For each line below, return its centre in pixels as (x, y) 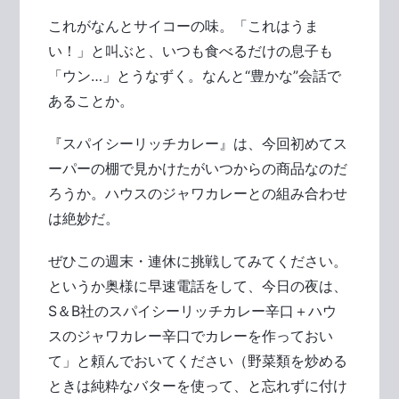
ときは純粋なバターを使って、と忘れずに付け (198, 386)
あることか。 (91, 101)
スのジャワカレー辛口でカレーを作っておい (191, 336)
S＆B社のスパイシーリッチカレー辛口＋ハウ (193, 311)
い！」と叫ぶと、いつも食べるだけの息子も (191, 51)
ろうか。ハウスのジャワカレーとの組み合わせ (198, 193)
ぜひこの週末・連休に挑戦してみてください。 (198, 261)
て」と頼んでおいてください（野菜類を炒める (198, 361)
